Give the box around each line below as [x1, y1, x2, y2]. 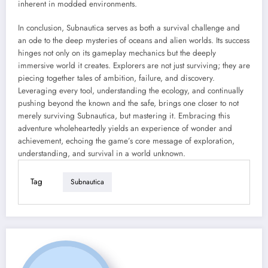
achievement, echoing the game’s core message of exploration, [18, 135, 234, 147]
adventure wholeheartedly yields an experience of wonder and [18, 122, 232, 134]
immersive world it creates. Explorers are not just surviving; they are [18, 59, 250, 71]
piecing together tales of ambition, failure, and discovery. [18, 72, 215, 84]
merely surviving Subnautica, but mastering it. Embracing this [18, 109, 230, 121]
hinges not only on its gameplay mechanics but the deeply [18, 47, 216, 59]
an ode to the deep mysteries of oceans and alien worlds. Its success [18, 34, 249, 46]
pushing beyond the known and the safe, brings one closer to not [18, 97, 239, 109]
